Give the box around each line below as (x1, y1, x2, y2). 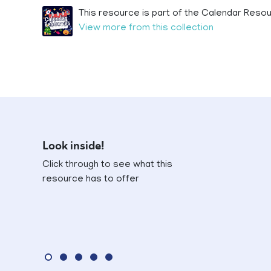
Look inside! (42, 139, 104, 153)
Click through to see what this (42, 160, 172, 171)
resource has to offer (42, 174, 139, 185)
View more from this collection (79, 23, 214, 34)
